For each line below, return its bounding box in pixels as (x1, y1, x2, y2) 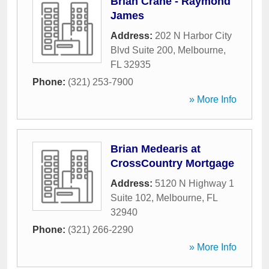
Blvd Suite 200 (110, 45, 173, 55)
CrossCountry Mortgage (110, 157, 234, 169)
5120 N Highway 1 (155, 178, 234, 189)
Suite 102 (110, 193, 151, 203)
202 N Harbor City (155, 31, 232, 41)
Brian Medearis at (110, 143, 201, 155)
